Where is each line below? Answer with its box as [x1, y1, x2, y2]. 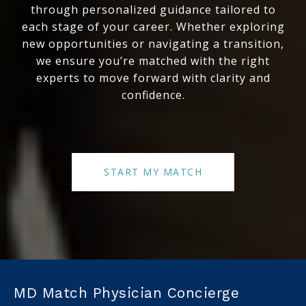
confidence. [121, 87, 185, 103]
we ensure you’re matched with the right [36, 53, 270, 69]
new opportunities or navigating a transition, [22, 36, 284, 52]
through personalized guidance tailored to [30, 2, 276, 18]
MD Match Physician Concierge [14, 284, 239, 302]
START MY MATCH [104, 165, 202, 179]
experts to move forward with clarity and [36, 70, 270, 86]
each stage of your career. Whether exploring [21, 19, 285, 35]
